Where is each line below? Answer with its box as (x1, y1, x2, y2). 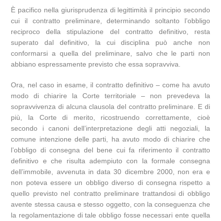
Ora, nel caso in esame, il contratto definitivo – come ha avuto (11, 81, 210, 89)
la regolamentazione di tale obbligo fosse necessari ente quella (11, 211, 210, 219)
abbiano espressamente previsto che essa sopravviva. (11, 60, 181, 68)
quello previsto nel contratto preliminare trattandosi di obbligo (11, 189, 210, 197)
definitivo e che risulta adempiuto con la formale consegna (11, 157, 210, 165)
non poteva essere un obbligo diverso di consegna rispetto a (11, 179, 210, 186)
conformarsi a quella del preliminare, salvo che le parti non (11, 49, 210, 57)
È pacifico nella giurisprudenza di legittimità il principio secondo (11, 6, 210, 14)
